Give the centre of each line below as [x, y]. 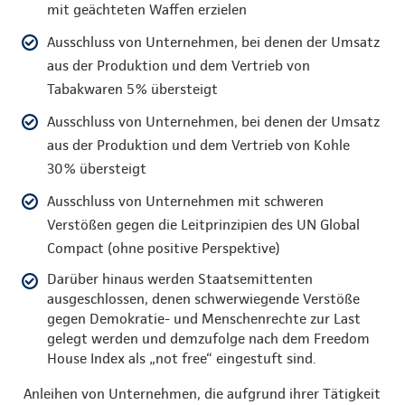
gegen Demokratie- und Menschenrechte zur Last [204, 318]
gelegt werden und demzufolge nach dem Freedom [208, 338]
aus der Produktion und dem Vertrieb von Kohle [198, 145]
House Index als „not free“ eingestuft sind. [182, 358]
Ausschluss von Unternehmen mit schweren [185, 201]
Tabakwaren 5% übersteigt [132, 89]
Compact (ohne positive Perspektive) [164, 248]
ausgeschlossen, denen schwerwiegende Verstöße [203, 298]
